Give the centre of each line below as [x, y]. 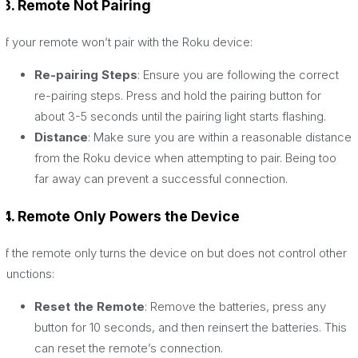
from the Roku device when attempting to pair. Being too [185, 158]
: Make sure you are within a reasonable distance [220, 137]
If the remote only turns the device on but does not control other [175, 253]
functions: [28, 274]
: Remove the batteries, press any [235, 307]
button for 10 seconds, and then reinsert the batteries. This [191, 328]
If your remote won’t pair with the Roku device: [127, 42]
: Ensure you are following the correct [238, 75]
